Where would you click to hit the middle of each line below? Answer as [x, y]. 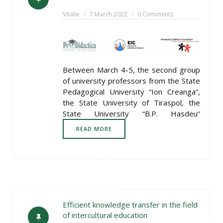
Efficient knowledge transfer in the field [130, 204]
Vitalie [71, 14]
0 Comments [155, 14]
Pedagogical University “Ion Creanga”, [131, 91]
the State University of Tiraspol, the [131, 102]
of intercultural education [105, 215]
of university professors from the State [131, 80]
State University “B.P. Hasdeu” [131, 113]
